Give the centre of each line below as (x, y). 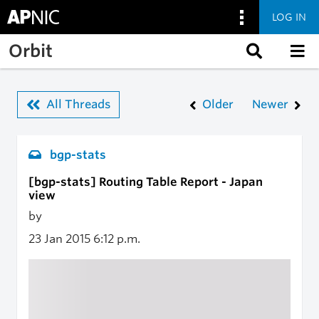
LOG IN (289, 17)
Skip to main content (66, 42)
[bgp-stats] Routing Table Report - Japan (146, 182)
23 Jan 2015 (61, 239)
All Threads (78, 104)
